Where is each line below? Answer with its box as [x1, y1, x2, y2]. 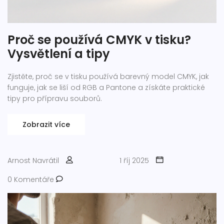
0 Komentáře [7, 174, 56, 185]
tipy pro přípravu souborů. [7, 93, 102, 104]
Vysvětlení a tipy [7, 45, 110, 62]
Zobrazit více [22, 119, 70, 130]
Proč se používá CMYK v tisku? [7, 31, 191, 48]
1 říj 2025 [119, 155, 149, 166]
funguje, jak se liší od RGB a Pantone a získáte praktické [7, 82, 205, 93]
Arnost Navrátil [7, 155, 59, 166]
